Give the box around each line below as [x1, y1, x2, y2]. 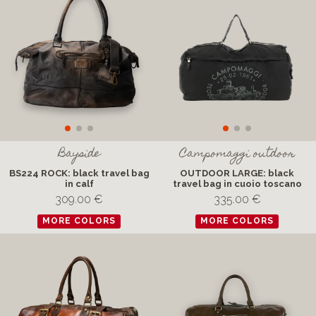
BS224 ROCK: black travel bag [8, 168, 150, 178]
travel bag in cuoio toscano [172, 178, 302, 189]
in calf [64, 178, 94, 189]
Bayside [58, 144, 100, 165]
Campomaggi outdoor [179, 144, 295, 165]
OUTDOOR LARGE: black [180, 168, 294, 178]
